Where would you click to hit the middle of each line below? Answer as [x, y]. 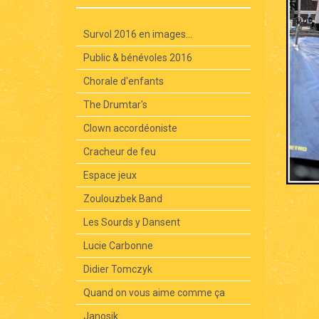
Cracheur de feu [120, 151]
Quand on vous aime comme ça [154, 292]
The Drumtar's [115, 104]
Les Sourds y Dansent [132, 222]
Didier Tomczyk [118, 269]
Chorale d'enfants [124, 81]
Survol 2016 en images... [138, 34]
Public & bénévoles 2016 [138, 57]
